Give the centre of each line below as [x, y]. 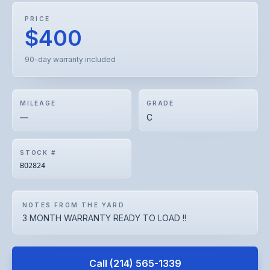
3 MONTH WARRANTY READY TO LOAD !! [104, 218]
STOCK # [38, 152]
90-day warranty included [70, 59]
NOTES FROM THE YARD [74, 205]
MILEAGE [38, 103]
